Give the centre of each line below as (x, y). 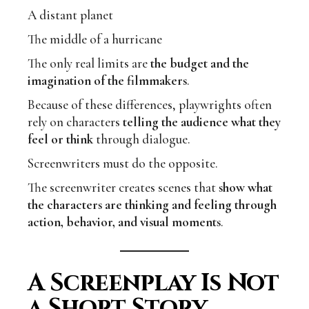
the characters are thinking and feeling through (152, 205)
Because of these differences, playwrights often (150, 105)
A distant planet (71, 15)
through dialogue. (142, 139)
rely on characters (76, 122)
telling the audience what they (202, 122)
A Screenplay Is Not (153, 283)
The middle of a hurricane (95, 39)
